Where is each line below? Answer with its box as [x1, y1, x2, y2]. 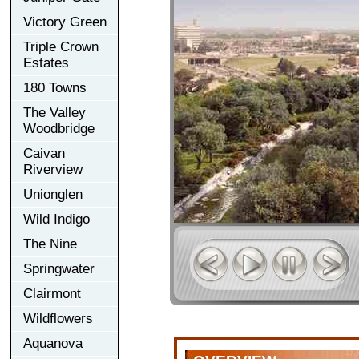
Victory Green [23, 14, 107, 30]
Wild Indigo [23, 211, 90, 227]
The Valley [23, 104, 86, 120]
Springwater [23, 260, 95, 276]
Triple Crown [23, 38, 99, 54]
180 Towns [23, 79, 87, 95]
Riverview [23, 161, 83, 177]
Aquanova [23, 335, 83, 351]
